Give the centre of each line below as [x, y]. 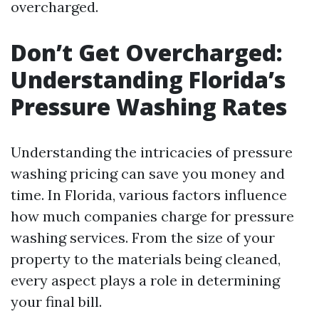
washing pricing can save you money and [148, 173]
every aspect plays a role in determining [145, 280]
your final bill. [56, 302]
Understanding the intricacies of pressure [152, 152]
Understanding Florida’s [148, 79]
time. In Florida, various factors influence [149, 195]
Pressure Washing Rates [149, 106]
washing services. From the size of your [143, 237]
